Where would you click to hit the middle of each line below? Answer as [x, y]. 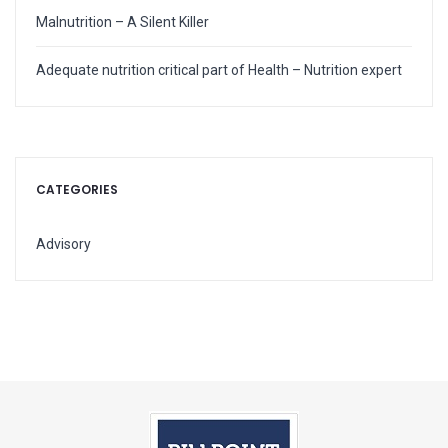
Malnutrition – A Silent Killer [122, 21]
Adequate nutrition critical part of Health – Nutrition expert [219, 69]
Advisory [63, 243]
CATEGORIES [77, 189]
